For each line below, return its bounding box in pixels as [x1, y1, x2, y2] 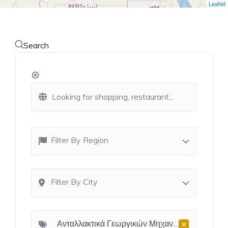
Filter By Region [51, 134, 108, 145]
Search [23, 40, 49, 50]
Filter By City [51, 176, 98, 187]
